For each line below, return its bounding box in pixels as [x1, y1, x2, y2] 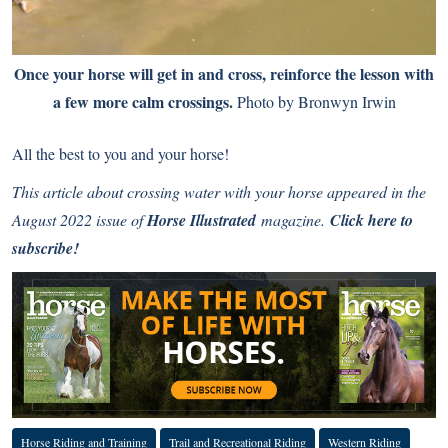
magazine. [256, 208, 330, 230]
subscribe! [12, 236, 79, 259]
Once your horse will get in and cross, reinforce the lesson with [14, 61, 434, 85]
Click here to [330, 208, 413, 231]
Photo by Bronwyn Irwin [232, 90, 396, 112]
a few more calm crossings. [52, 89, 233, 113]
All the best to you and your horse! [12, 142, 229, 164]
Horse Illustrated [147, 208, 256, 231]
